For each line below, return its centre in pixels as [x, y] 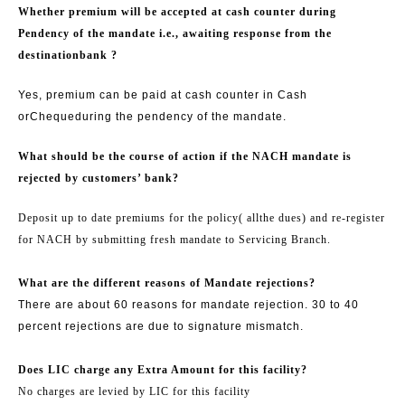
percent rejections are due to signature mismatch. [161, 326]
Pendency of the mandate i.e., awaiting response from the [175, 33]
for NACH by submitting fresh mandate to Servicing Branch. [174, 239]
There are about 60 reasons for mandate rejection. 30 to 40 [188, 304]
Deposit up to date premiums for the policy [128, 217]
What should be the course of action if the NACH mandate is [185, 156]
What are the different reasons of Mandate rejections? [167, 283]
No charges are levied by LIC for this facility [134, 391]
